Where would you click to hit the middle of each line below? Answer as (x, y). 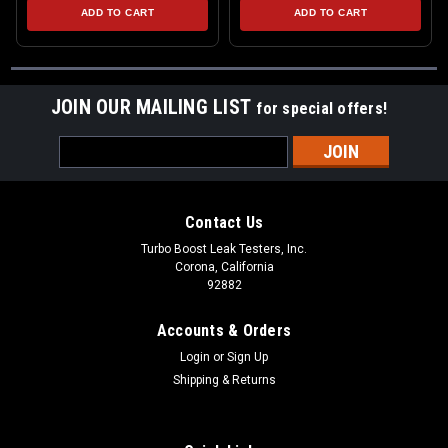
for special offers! (322, 109)
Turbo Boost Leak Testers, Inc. (224, 249)
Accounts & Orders (224, 331)
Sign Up (248, 357)
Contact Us (224, 223)
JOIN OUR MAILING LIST (153, 107)
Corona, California (224, 267)
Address (86, 167)
